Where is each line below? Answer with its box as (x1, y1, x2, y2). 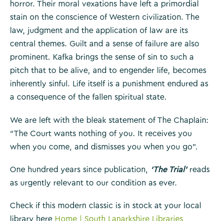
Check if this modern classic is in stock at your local (10, 202, 201, 210)
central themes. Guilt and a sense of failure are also (10, 40, 199, 48)
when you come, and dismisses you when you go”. (10, 143, 198, 151)
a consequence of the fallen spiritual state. (10, 93, 167, 102)
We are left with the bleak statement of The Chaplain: (10, 116, 209, 124)
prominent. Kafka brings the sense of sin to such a (10, 53, 194, 62)
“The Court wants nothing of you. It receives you (10, 129, 192, 138)
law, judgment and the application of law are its (10, 27, 188, 35)
